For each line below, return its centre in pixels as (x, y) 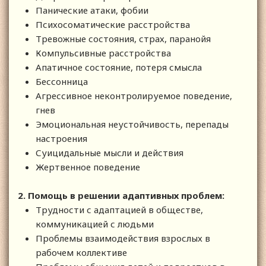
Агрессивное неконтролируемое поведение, (134, 95)
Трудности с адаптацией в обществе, (119, 209)
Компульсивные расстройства (103, 53)
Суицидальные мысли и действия (110, 152)
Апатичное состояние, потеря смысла (119, 67)
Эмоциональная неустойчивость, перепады (132, 124)
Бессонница (62, 81)
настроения (61, 138)
